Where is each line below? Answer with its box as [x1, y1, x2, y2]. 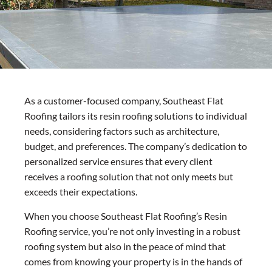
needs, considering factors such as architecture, [24, 125, 219, 137]
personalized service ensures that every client [24, 155, 212, 168]
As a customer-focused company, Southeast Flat [24, 95, 223, 107]
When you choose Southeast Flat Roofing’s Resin [24, 209, 227, 222]
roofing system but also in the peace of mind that [24, 240, 226, 252]
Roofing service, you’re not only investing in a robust [24, 225, 240, 237]
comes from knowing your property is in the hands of [24, 255, 242, 267]
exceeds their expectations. [24, 186, 137, 198]
